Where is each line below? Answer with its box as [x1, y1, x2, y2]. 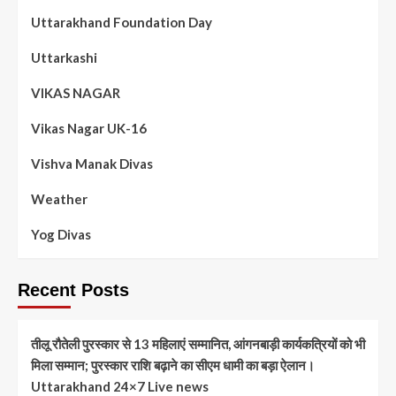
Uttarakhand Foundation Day [31, 14, 212, 31]
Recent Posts [18, 280, 129, 301]
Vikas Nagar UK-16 [31, 120, 147, 137]
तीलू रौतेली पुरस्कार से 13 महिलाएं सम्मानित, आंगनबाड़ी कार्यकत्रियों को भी [31, 336, 365, 353]
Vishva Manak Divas [31, 156, 153, 172]
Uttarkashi [31, 49, 97, 66]
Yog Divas [31, 226, 91, 243]
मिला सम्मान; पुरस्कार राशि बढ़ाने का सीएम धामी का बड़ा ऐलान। [31, 357, 315, 374]
